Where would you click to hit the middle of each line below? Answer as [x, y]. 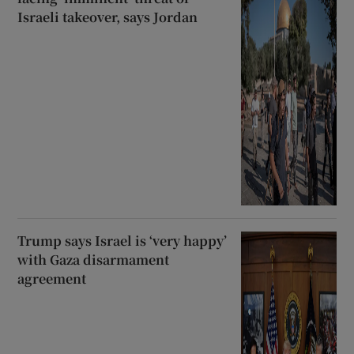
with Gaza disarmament [94, 259]
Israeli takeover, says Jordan [108, 17]
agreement [52, 278]
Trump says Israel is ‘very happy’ [122, 240]
